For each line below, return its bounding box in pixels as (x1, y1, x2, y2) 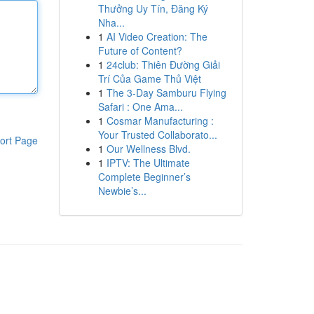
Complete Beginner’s (97, 170, 191, 184)
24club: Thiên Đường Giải (106, 57, 220, 71)
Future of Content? (97, 43, 182, 57)
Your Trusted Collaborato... (97, 128, 217, 142)
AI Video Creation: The (106, 29, 207, 43)
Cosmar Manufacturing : (106, 114, 214, 128)
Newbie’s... (97, 184, 146, 198)
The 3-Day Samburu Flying (106, 86, 226, 100)
